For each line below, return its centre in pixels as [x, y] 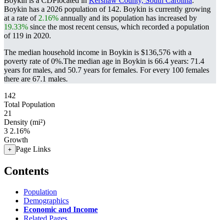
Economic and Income [61, 209]
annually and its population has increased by [128, 18]
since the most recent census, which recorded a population [119, 27]
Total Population [29, 104]
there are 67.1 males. [36, 79]
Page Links [33, 149]
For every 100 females [175, 70]
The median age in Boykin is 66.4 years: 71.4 [134, 61]
